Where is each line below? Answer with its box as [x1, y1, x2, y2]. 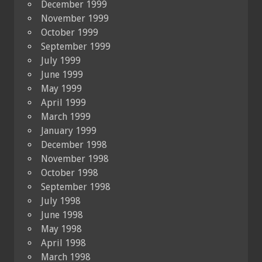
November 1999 [41, 12, 109, 24]
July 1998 [41, 195, 81, 206]
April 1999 [41, 96, 86, 108]
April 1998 [41, 237, 86, 249]
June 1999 [41, 68, 83, 80]
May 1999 [41, 82, 82, 94]
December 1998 [41, 139, 107, 150]
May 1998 [41, 223, 82, 235]
